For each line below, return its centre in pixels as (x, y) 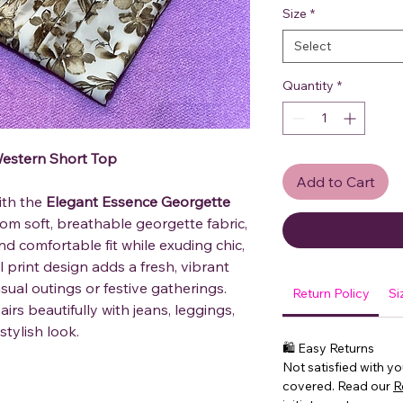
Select (313, 46)
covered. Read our (338, 386)
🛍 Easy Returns (328, 349)
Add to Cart (336, 182)
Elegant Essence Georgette (138, 202)
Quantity (308, 86)
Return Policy (331, 294)
